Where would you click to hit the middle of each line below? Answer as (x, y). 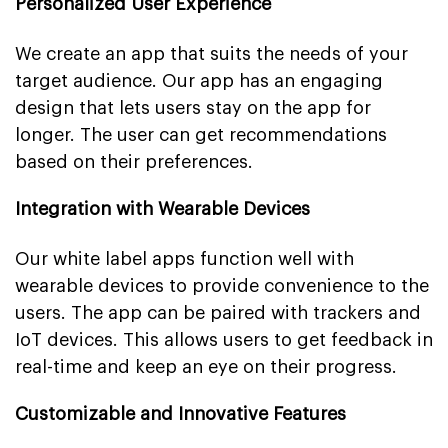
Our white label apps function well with (184, 258)
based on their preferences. (134, 161)
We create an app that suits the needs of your (211, 53)
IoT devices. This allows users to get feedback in (224, 339)
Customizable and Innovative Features (180, 413)
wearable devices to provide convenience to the (222, 285)
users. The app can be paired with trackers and (218, 312)
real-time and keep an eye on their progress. (206, 366)
